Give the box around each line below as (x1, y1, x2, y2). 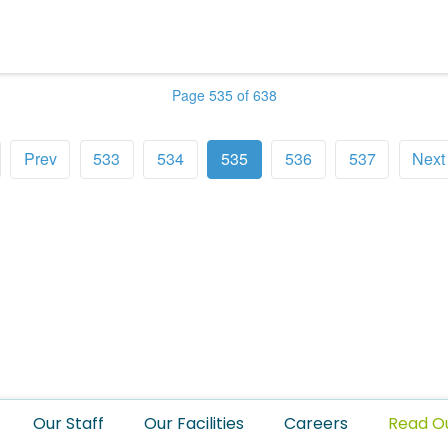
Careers (284, 412, 349, 435)
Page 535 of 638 (171, 85, 277, 106)
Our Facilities (144, 412, 245, 435)
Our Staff (33, 412, 105, 435)
